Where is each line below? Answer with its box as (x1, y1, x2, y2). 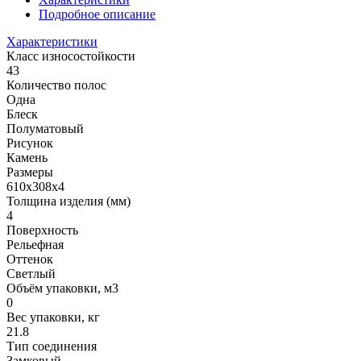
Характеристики (6, 34, 98, 48)
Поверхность (6, 222, 78, 237)
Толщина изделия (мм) (6, 193, 131, 208)
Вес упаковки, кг (6, 309, 100, 324)
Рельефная (6, 237, 64, 251)
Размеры (6, 164, 53, 179)
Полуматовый (6, 121, 84, 135)
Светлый (6, 266, 56, 280)
